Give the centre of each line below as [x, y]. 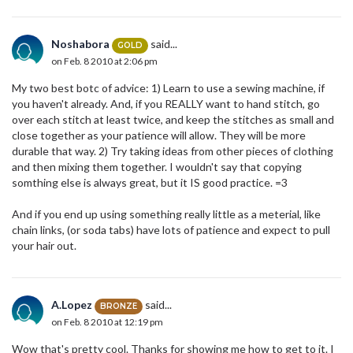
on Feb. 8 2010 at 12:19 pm [107, 321]
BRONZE [119, 306]
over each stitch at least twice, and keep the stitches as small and [173, 120]
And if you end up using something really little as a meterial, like [166, 214]
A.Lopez [72, 305]
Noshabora [80, 44]
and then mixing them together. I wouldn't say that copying [157, 167]
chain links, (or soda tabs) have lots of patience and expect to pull [171, 230]
